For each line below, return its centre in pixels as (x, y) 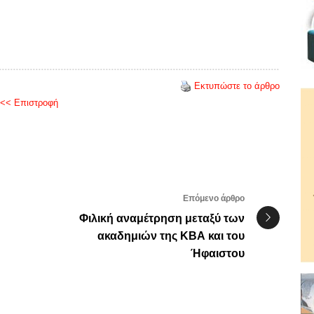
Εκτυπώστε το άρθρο (237, 86)
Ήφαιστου (218, 253)
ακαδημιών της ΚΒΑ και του (171, 235)
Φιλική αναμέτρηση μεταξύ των (162, 218)
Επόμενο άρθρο (214, 198)
